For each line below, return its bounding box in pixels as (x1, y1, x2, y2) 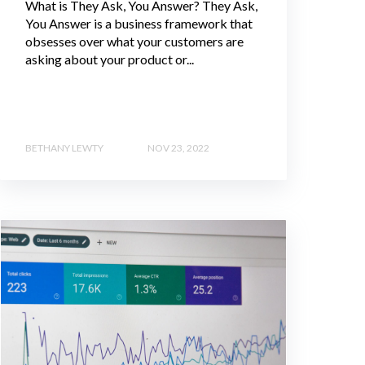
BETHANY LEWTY (25, 141, 103, 154)
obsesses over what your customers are (25, 33, 244, 50)
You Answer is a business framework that (25, 15, 253, 32)
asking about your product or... (25, 51, 194, 68)
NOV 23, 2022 (147, 141, 209, 154)
